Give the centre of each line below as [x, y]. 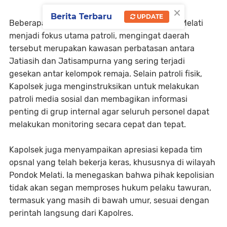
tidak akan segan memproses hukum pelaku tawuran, [110, 188]
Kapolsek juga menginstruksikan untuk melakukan [104, 87]
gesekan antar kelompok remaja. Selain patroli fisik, [106, 74]
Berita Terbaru [81, 16]
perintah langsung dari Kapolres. [71, 213]
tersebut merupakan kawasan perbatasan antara [102, 49]
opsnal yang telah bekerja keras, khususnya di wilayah [112, 163]
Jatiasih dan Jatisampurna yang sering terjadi [97, 61]
